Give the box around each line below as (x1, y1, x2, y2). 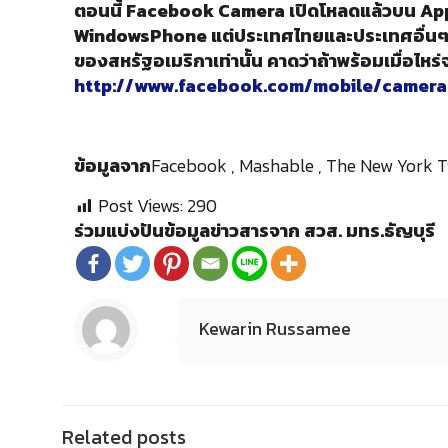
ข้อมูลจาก (74, 152, 152, 180)
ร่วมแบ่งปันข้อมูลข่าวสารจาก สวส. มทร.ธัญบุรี (74, 217, 436, 245)
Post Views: (98, 192, 184, 220)
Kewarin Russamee (199, 315, 351, 343)
